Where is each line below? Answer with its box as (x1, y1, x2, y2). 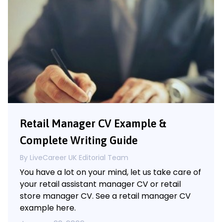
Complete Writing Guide (20, 133, 138, 147)
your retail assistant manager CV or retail (20, 178, 181, 190)
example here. (20, 202, 76, 214)
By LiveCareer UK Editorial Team (20, 152, 128, 163)
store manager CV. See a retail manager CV (20, 190, 191, 202)
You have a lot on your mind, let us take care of (20, 166, 201, 178)
